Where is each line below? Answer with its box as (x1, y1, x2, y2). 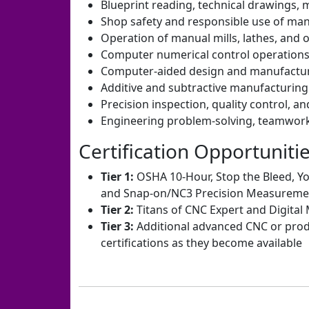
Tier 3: (101, 219, 134, 234)
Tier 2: (101, 202, 134, 217)
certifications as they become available (101, 235, 302, 250)
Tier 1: (101, 169, 134, 184)
